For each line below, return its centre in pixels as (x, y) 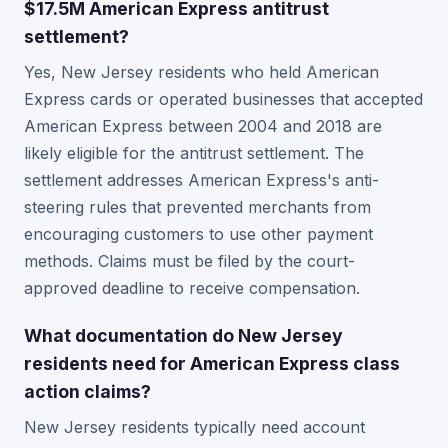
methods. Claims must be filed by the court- (189, 261)
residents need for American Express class (212, 363)
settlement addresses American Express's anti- (201, 180)
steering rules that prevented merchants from (197, 207)
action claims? (87, 391)
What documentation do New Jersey (183, 335)
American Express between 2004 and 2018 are (203, 126)
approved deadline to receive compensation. (192, 288)
